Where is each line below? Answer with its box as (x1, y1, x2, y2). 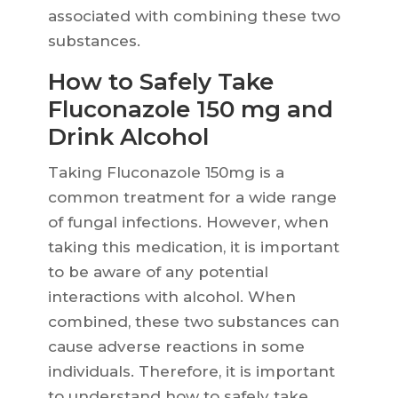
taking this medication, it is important (47, 238, 339, 257)
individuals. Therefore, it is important (47, 362, 335, 381)
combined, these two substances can (47, 313, 339, 331)
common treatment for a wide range (47, 188, 337, 207)
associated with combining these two (47, 7, 340, 26)
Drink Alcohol (47, 123, 209, 152)
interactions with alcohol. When (47, 288, 296, 306)
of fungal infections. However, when (47, 213, 329, 232)
